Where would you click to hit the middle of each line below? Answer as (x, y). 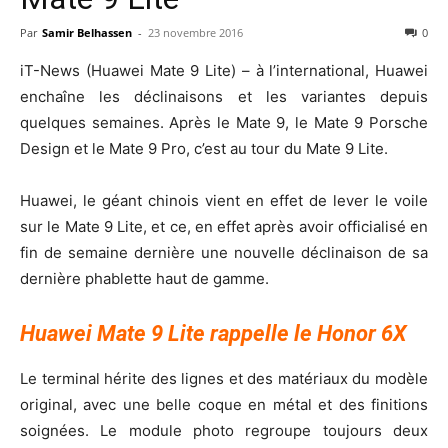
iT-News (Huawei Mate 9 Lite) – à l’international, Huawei (224, 70)
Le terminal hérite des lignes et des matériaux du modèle (224, 378)
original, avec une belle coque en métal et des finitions (224, 404)
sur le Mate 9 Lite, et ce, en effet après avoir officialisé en (224, 226)
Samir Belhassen (87, 32)
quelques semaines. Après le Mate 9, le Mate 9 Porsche (224, 122)
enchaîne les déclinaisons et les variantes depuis (224, 96)
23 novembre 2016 (195, 32)
